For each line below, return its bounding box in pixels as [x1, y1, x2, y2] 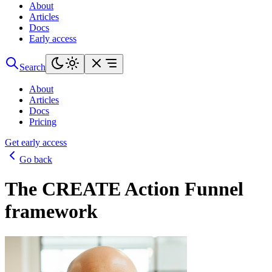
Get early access [5, 137, 67, 148]
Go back [19, 154, 52, 165]
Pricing [29, 117, 56, 127]
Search [19, 62, 46, 72]
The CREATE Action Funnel [5, 178, 243, 200]
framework [5, 200, 98, 223]
